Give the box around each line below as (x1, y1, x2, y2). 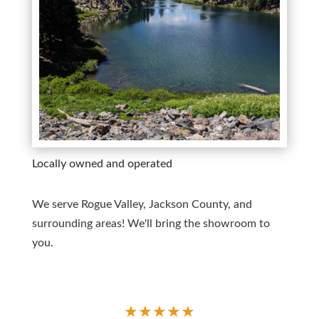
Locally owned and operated (31, 158, 172, 170)
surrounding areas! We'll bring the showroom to (31, 218, 270, 230)
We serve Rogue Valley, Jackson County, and (31, 199, 252, 211)
